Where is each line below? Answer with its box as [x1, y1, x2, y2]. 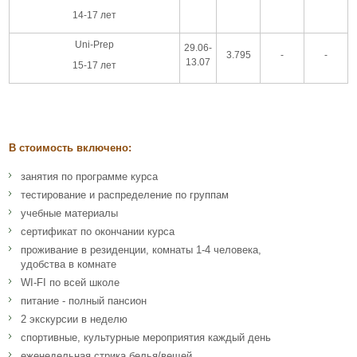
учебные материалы [21, 206, 118, 219]
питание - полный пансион [21, 294, 147, 307]
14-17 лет [73, 9, 116, 21]
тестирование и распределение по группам [21, 188, 229, 201]
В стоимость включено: [9, 141, 131, 154]
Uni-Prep [75, 38, 114, 50]
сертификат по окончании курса [21, 225, 175, 237]
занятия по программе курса [21, 170, 158, 182]
